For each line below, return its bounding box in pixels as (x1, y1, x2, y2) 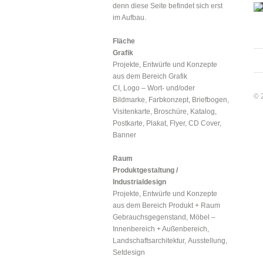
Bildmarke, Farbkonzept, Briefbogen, (113, 96, 229, 104)
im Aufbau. (113, 14, 146, 22)
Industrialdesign (113, 178, 166, 186)
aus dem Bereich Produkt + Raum (113, 201, 220, 210)
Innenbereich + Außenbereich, (113, 225, 209, 233)
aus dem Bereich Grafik (113, 72, 187, 80)
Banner (113, 131, 136, 139)
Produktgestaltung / (113, 166, 178, 174)
